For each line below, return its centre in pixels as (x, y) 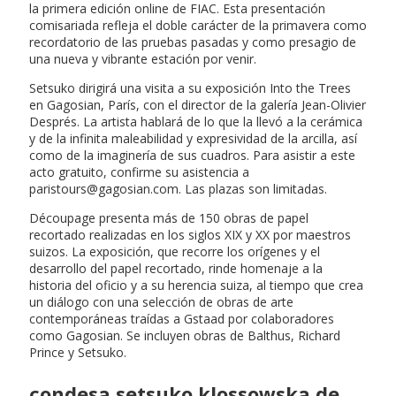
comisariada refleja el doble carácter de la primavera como (198, 25)
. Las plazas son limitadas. (253, 188)
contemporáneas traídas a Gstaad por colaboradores (182, 318)
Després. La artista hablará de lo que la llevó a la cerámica (196, 121)
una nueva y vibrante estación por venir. (143, 58)
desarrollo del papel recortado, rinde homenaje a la (176, 268)
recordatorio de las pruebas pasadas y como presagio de (193, 42)
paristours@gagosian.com (104, 188)
